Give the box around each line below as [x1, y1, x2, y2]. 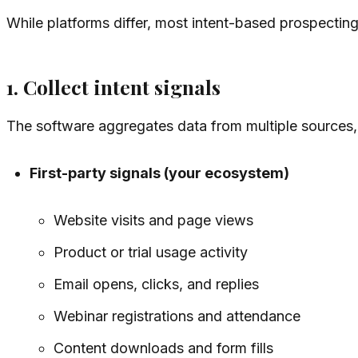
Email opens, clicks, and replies [53, 275, 259, 292]
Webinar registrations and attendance [53, 307, 300, 324]
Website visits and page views [53, 211, 253, 229]
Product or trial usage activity [53, 243, 248, 261]
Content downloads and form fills [53, 339, 273, 356]
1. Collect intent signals [6, 74, 221, 101]
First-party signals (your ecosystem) [30, 164, 290, 181]
